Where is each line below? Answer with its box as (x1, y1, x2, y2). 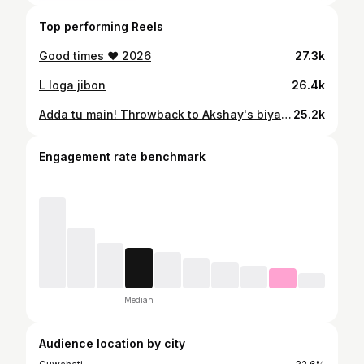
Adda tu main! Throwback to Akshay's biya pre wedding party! (281, 107, 292, 121)
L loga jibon (39, 78, 106, 92)
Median (123, 295, 154, 305)
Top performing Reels (39, 19, 163, 33)
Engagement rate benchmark (39, 149, 206, 163)
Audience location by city (39, 336, 185, 350)
